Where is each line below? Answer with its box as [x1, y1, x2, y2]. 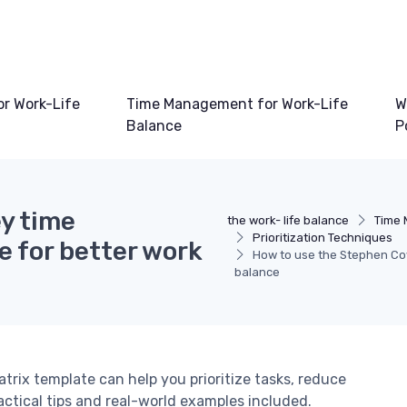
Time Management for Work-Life [125, 95, 348, 114]
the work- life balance [227, 213, 350, 227]
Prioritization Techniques [253, 230, 393, 244]
